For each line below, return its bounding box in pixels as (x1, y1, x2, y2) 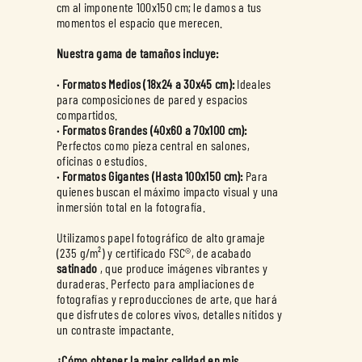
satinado (57, 260, 100, 276)
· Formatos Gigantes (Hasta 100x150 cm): (57, 168, 246, 183)
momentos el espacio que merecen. (57, 15, 223, 30)
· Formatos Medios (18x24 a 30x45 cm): (57, 76, 238, 91)
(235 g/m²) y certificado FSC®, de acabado (57, 245, 252, 260)
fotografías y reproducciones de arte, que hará (57, 291, 277, 306)
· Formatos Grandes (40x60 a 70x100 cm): (57, 122, 247, 137)
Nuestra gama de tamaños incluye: (57, 45, 219, 61)
